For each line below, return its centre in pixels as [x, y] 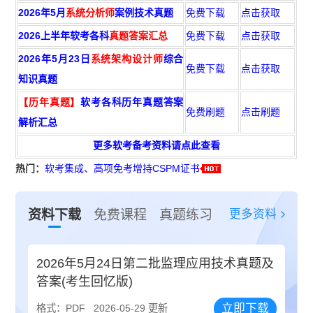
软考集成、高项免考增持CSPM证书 [123, 169]
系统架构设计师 [127, 59]
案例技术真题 [144, 13]
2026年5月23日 [54, 59]
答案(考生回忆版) [85, 281]
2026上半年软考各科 [64, 36]
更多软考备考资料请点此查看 [156, 146]
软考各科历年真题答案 [132, 102]
